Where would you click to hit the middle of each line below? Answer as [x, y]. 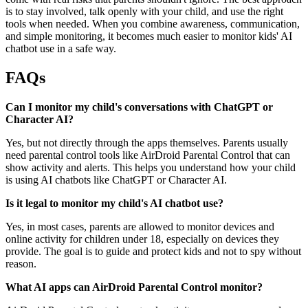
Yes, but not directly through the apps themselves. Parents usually [147, 142]
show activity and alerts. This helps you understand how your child [151, 167]
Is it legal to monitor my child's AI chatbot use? [114, 203]
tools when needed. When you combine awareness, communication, [153, 23]
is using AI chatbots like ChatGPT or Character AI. [116, 179]
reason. [21, 263]
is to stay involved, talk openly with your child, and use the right [144, 11]
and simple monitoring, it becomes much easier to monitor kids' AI [149, 36]
